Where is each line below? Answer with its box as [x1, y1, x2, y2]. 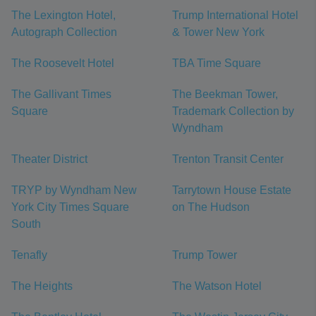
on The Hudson [172, 201, 250, 213]
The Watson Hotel [172, 280, 262, 292]
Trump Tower [172, 249, 237, 261]
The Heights [11, 280, 73, 292]
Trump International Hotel [172, 9, 298, 21]
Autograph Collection [11, 26, 117, 38]
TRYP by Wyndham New [11, 184, 137, 196]
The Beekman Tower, [172, 88, 278, 100]
